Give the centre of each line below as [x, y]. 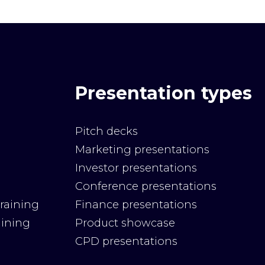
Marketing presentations [142, 150]
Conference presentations [146, 186]
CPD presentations [126, 241]
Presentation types [164, 93]
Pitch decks [106, 131]
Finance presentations [136, 205]
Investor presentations [136, 168]
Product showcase [125, 223]
